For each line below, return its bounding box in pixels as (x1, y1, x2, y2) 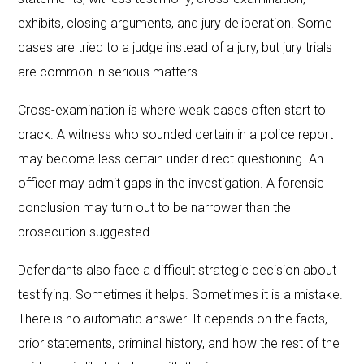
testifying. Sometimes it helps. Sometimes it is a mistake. (18, 286, 344, 302)
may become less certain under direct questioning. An (18, 150, 324, 167)
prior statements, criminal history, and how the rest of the (18, 335, 340, 351)
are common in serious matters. (18, 63, 201, 80)
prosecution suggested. (18, 223, 154, 240)
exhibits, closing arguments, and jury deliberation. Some (18, 15, 333, 31)
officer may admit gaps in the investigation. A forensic (18, 175, 325, 191)
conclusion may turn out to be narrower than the (18, 199, 292, 215)
